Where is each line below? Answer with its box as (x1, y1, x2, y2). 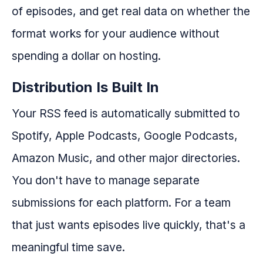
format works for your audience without (12, 26, 220, 41)
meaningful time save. (12, 240, 125, 254)
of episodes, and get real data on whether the (12, 4, 250, 18)
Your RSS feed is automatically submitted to (12, 106, 240, 120)
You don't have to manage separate (12, 173, 200, 187)
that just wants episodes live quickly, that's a (12, 217, 245, 232)
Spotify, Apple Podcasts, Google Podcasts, (12, 128, 238, 143)
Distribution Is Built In (12, 78, 159, 96)
